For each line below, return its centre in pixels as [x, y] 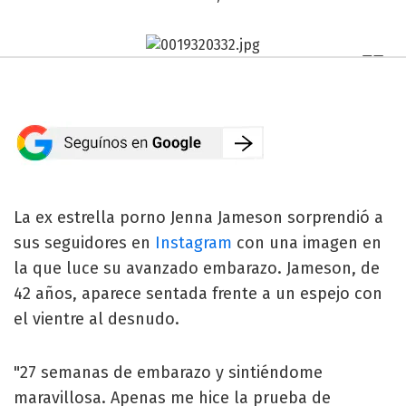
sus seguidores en [84, 242]
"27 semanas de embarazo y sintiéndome [168, 372]
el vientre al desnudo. [97, 319]
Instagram [193, 242]
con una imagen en [307, 242]
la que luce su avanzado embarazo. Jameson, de [197, 268]
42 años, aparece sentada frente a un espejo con [198, 293]
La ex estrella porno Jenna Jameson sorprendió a [198, 217]
